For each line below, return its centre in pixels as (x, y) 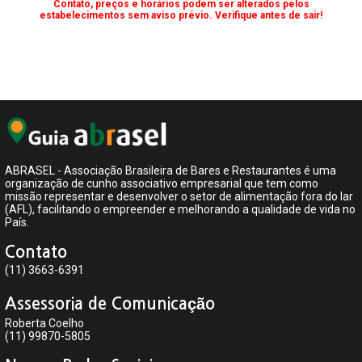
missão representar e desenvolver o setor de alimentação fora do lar (179, 196)
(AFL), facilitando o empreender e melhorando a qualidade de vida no (180, 209)
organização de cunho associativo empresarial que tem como (162, 183)
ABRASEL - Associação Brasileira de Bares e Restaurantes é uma (170, 170)
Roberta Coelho (44, 323)
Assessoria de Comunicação (110, 303)
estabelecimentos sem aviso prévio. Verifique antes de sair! (181, 15)
